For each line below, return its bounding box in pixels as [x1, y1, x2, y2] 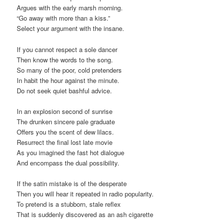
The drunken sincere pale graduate [17, 116, 115, 126]
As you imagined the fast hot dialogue [17, 147, 125, 157]
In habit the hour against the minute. [17, 75, 120, 85]
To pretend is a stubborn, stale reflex [17, 199, 121, 209]
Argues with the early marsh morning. [17, 3, 123, 13]
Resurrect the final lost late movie [17, 137, 113, 147]
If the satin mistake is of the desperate [17, 178, 127, 188]
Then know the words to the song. [17, 55, 113, 64]
